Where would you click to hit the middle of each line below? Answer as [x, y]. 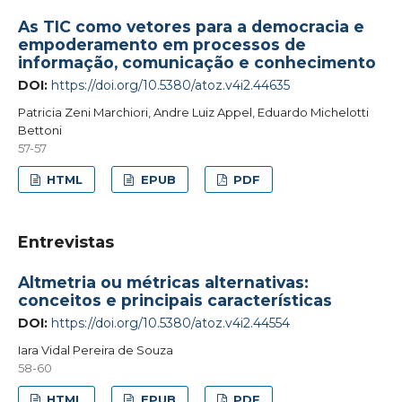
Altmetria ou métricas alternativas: [163, 282]
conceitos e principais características [175, 300]
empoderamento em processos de [162, 44]
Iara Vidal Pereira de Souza [95, 350]
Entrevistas [66, 242]
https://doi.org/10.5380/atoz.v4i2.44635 [170, 85]
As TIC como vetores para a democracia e [191, 26]
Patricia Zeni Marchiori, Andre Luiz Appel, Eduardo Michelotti [193, 112]
